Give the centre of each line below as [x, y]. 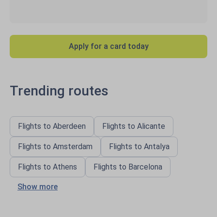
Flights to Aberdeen [52, 126]
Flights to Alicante [134, 126]
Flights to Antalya [139, 147]
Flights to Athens [47, 167]
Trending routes [59, 91]
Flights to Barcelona [128, 167]
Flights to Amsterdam [55, 147]
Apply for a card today [108, 46]
